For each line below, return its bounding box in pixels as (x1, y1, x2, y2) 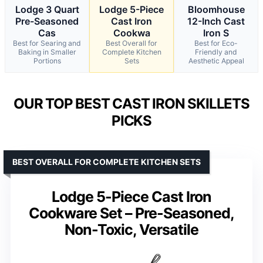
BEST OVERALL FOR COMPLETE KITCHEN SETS (12, 156, 201, 167)
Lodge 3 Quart (15, 3, 79, 15)
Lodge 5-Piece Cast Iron (52, 187, 211, 205)
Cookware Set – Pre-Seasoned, (29, 204, 234, 222)
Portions (33, 56, 61, 65)
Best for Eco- (194, 38, 238, 48)
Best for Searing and (13, 38, 81, 48)
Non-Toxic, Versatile (65, 220, 198, 238)
